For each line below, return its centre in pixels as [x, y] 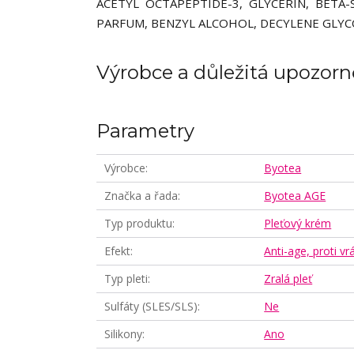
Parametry [145, 131]
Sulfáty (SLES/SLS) [151, 306]
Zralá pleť [288, 279]
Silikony [123, 334]
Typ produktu [138, 223]
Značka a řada [141, 196]
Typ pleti [126, 279]
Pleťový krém [298, 223]
